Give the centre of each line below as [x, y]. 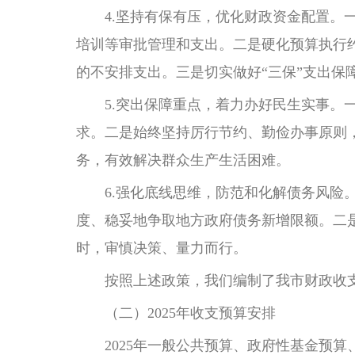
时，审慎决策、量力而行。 [162, 248]
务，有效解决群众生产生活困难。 [183, 160]
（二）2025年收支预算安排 [176, 313]
